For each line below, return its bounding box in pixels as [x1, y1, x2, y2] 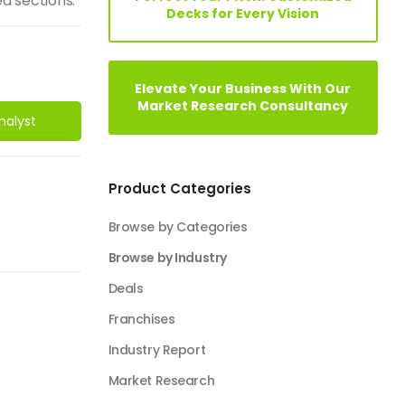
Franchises [108, 310, 175, 328]
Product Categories [108, 179, 251, 198]
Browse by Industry [108, 249, 227, 267]
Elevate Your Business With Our [135, 80, 352, 98]
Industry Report [108, 341, 206, 359]
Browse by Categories [108, 218, 248, 236]
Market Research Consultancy [137, 97, 349, 115]
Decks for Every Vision [166, 5, 320, 23]
